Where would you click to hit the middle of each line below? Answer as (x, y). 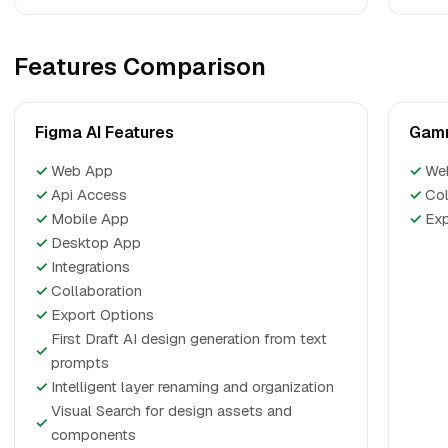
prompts (80, 362)
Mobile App (90, 218)
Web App (82, 170)
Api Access (89, 194)
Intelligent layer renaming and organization (192, 386)
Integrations (90, 266)
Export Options (102, 314)
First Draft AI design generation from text (189, 338)
